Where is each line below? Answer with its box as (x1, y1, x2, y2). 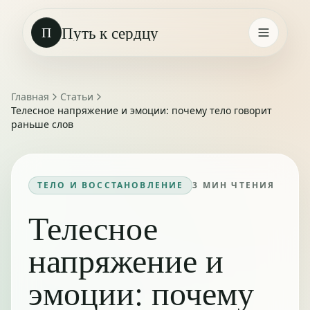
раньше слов (11, 118, 73, 131)
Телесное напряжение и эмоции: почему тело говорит (11, 104, 272, 117)
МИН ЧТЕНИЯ (199, 179, 275, 191)
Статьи (60, 90, 93, 103)
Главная (11, 90, 49, 103)
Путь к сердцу (62, 21, 158, 44)
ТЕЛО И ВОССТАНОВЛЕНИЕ (37, 179, 184, 191)
